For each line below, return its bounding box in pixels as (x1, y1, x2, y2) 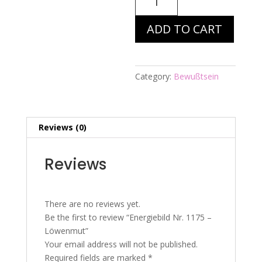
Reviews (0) (38, 121, 87, 133)
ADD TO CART (147, 20, 223, 37)
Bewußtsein (174, 70, 219, 82)
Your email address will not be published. (44, 238, 198, 250)
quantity (135, 54, 166, 66)
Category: (135, 70, 174, 82)
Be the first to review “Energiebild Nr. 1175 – (44, 211, 212, 223)
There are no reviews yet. (44, 198, 140, 209)
